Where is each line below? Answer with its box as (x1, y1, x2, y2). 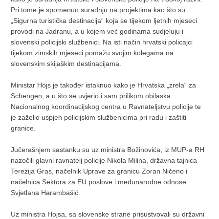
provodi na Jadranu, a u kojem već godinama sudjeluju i (11, 27, 184, 35)
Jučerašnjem (11, 145, 51, 153)
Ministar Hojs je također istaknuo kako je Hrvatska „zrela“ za (11, 81, 197, 89)
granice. (11, 124, 36, 132)
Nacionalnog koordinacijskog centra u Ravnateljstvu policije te (11, 102, 201, 110)
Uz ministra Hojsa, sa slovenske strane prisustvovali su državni (11, 210, 205, 218)
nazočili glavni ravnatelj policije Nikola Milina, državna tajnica (11, 156, 197, 164)
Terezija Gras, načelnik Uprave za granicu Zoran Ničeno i (11, 167, 188, 175)
